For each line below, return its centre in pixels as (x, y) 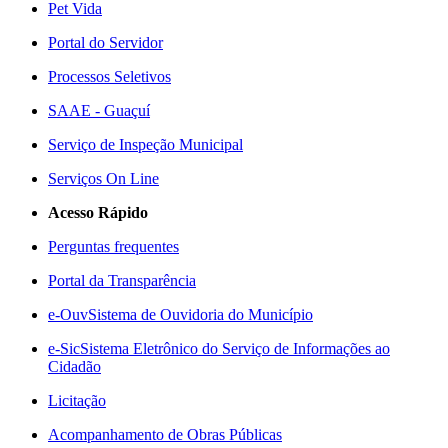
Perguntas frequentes (113, 246)
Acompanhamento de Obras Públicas (165, 434)
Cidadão (74, 366)
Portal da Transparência (122, 280)
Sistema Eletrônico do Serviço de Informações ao (235, 348)
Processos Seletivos (109, 76)
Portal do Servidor (105, 42)
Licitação (77, 400)
